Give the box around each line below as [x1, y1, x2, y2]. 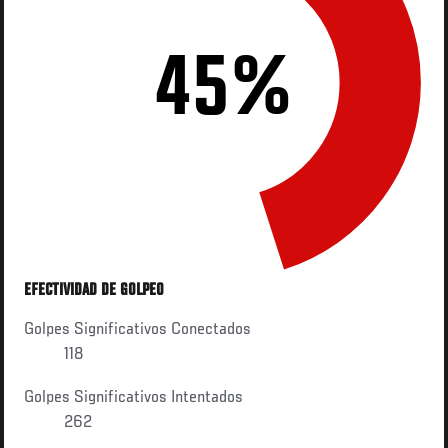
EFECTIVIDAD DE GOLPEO [24, 281, 165, 300]
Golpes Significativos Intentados [24, 388, 244, 407]
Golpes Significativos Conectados [24, 320, 252, 339]
